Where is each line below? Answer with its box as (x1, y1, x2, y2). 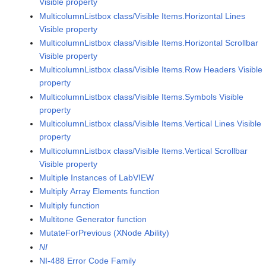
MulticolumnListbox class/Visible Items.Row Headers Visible (39, 65, 263, 75)
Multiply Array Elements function (39, 186, 160, 197)
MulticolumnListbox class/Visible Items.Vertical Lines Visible (39, 119, 262, 129)
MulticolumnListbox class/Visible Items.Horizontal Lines (39, 11, 246, 21)
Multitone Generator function (39, 214, 147, 224)
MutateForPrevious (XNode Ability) (39, 228, 170, 238)
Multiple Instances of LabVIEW (39, 172, 154, 182)
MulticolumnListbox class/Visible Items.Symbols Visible (39, 91, 244, 102)
